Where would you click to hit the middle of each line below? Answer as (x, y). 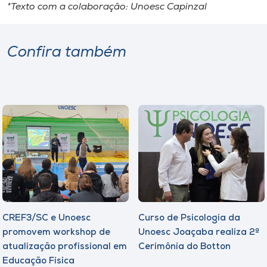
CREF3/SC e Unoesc (46, 218)
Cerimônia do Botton (184, 247)
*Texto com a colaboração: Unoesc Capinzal (107, 7)
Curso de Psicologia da (189, 218)
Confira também (67, 52)
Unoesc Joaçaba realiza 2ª (199, 232)
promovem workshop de (56, 232)
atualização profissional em (65, 247)
